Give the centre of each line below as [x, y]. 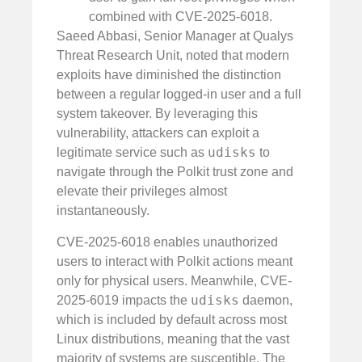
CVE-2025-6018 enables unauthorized [167, 242]
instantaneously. [103, 211]
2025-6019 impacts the [124, 300]
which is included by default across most [172, 319]
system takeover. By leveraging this [157, 114]
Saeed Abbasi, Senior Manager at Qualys [175, 36]
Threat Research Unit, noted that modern [173, 56]
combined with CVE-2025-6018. [181, 17]
